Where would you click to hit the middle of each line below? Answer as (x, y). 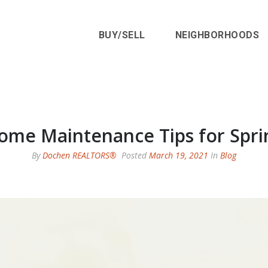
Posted (134, 155)
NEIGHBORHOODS (217, 35)
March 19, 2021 (179, 155)
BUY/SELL (122, 35)
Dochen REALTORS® (80, 155)
